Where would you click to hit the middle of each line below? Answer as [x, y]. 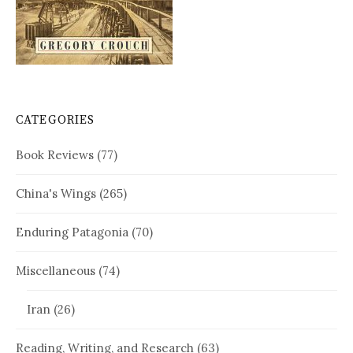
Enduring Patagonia [72, 232]
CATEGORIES [56, 120]
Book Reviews [55, 154]
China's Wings [56, 193]
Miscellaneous [56, 270]
